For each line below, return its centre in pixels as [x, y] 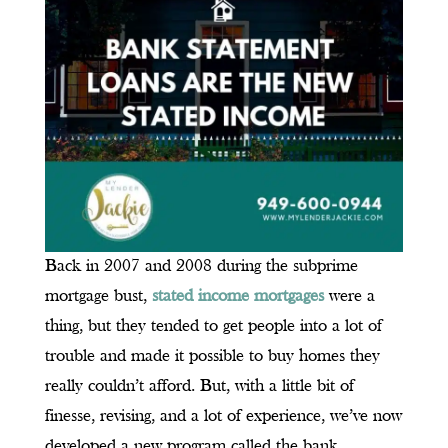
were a [349, 297]
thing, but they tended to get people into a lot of [213, 327]
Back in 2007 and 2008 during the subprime [201, 267]
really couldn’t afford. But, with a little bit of [199, 387]
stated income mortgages [237, 297]
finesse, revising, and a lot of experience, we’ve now [223, 417]
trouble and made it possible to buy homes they [212, 357]
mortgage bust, [98, 297]
